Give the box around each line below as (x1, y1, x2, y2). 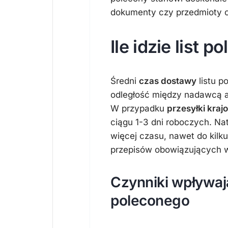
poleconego (110, 192, 189, 209)
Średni (110, 76, 139, 86)
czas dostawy (139, 76, 196, 86)
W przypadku (110, 103, 167, 113)
